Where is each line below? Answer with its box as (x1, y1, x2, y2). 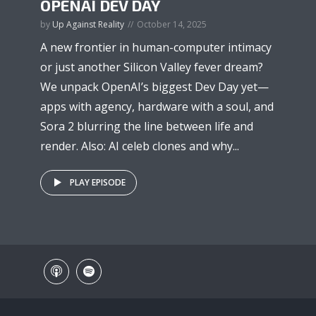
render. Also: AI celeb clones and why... (40, 138, 239, 154)
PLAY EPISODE (70, 176, 126, 188)
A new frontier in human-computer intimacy (40, 39, 272, 55)
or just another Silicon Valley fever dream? (40, 59, 263, 75)
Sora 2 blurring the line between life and (40, 118, 253, 134)
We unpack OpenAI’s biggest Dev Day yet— (40, 78, 269, 95)
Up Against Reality (52, 18, 124, 30)
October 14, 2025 (137, 18, 207, 30)
